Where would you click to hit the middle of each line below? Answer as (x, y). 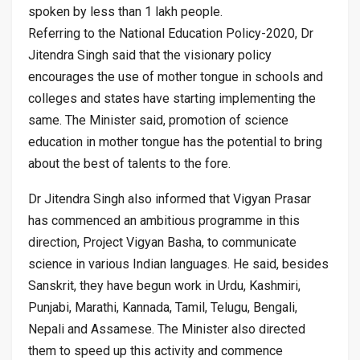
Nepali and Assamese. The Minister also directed (167, 329)
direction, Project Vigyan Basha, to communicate (162, 242)
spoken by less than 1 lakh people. (125, 11)
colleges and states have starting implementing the (172, 98)
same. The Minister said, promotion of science (158, 120)
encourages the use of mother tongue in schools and (176, 76)
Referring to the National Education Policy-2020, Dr (171, 33)
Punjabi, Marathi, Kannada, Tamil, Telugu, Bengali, (163, 307)
